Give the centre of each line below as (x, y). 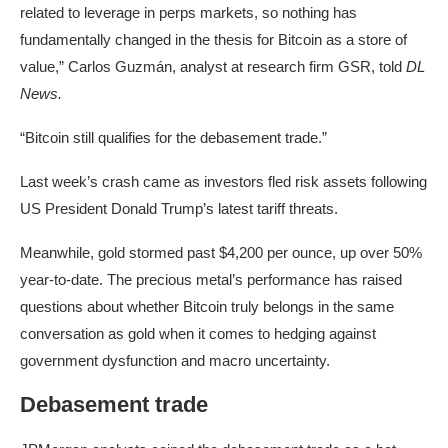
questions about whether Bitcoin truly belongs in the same (207, 307)
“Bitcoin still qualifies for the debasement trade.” (173, 138)
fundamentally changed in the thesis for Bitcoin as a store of (213, 40)
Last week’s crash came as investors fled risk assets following (223, 182)
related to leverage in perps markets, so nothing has (188, 13)
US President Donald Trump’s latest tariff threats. (179, 209)
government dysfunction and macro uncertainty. (175, 361)
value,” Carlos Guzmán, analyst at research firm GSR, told (213, 67)
